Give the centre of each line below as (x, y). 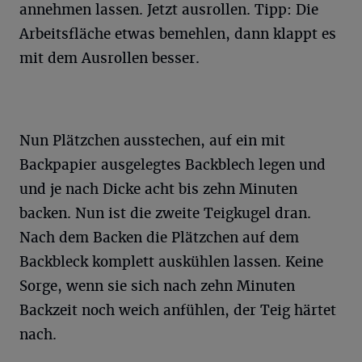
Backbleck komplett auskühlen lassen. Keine (171, 262)
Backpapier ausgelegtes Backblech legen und (173, 165)
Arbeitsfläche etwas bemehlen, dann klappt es (178, 34)
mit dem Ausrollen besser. (109, 58)
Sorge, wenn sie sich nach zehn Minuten (157, 286)
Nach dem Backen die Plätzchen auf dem (159, 238)
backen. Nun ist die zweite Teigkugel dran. (165, 213)
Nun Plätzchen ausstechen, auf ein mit (152, 141)
